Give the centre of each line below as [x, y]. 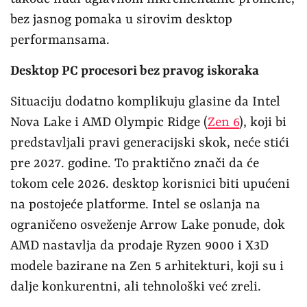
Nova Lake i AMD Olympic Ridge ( [109, 122]
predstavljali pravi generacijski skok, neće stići [150, 143]
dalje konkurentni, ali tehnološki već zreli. [136, 287]
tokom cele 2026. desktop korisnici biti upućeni [150, 184]
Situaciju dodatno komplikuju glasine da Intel [145, 102]
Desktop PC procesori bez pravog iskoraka [135, 71]
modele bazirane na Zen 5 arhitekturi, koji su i [147, 266]
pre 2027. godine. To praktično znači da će [135, 163]
